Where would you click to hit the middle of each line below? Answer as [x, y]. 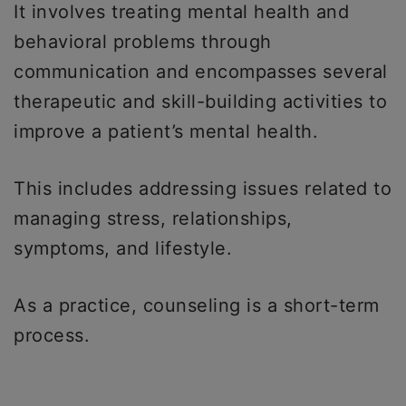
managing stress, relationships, [153, 218]
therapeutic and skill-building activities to [200, 101]
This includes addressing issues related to [203, 188]
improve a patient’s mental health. [169, 131]
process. [52, 335]
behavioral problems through [143, 42]
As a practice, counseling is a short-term [197, 305]
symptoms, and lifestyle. [123, 248]
